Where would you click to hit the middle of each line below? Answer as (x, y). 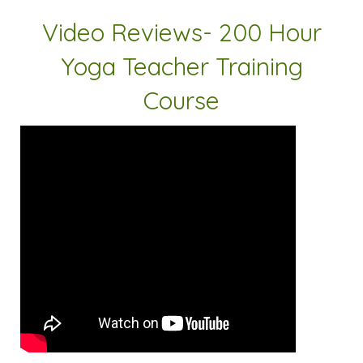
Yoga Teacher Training (181, 66)
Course (181, 100)
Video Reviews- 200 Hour (181, 32)
